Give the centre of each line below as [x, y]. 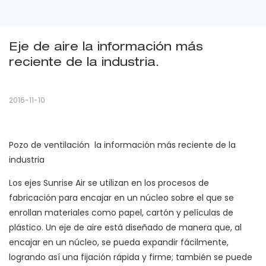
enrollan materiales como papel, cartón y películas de [121, 213]
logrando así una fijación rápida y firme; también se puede [131, 257]
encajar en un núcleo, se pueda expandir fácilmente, [119, 243]
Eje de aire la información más [106, 48]
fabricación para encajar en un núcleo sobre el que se [121, 198]
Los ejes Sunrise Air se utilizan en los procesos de [109, 183]
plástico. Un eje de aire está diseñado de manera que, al [125, 228]
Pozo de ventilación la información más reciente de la [122, 145]
